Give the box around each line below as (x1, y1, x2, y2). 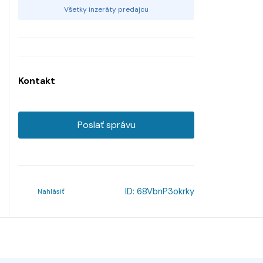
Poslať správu (77, 118, 136, 131)
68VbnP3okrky (137, 185, 194, 197)
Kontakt (18, 74, 55, 87)
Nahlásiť (38, 186, 65, 196)
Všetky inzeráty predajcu (64, 4, 149, 14)
